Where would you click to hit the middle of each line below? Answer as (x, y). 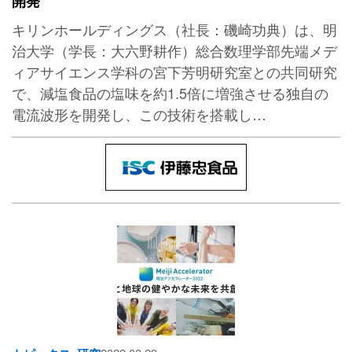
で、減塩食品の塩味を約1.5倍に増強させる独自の (170, 93)
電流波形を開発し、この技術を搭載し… (139, 114)
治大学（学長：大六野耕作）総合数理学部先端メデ (174, 51)
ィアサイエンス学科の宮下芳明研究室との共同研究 (174, 72)
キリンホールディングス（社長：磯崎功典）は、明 (174, 29)
